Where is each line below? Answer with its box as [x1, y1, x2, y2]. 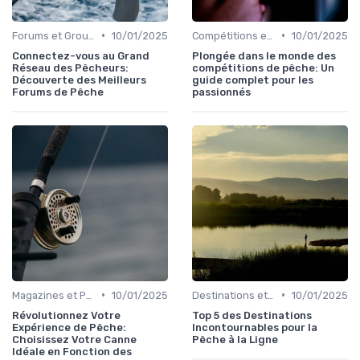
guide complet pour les [192, 73, 313, 86]
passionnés [192, 85, 251, 98]
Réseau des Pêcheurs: [12, 61, 129, 74]
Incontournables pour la [192, 321, 317, 333]
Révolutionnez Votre [12, 309, 121, 321]
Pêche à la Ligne [192, 333, 278, 346]
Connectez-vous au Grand [12, 49, 149, 62]
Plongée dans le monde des [192, 49, 336, 62]
